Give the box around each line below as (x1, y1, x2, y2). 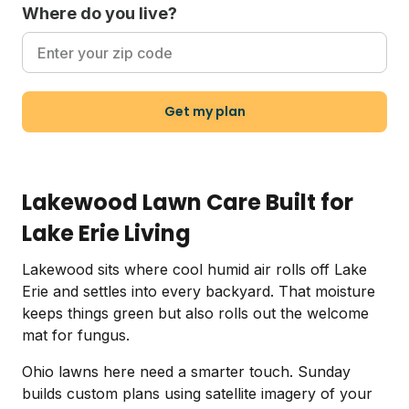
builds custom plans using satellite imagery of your (22, 384, 372, 404)
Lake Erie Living (22, 218, 191, 249)
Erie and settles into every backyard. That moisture (22, 282, 375, 301)
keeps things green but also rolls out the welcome (22, 304, 369, 323)
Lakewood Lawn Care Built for (22, 187, 353, 218)
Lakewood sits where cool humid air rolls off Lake (22, 260, 367, 279)
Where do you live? (22, 4, 177, 24)
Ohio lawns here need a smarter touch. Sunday (22, 362, 351, 382)
